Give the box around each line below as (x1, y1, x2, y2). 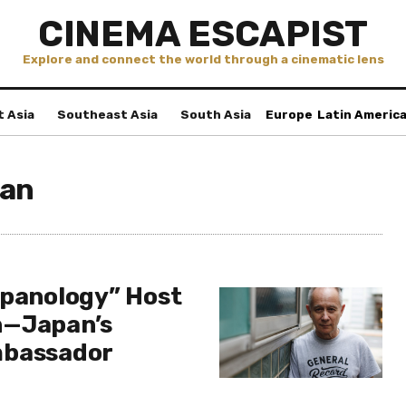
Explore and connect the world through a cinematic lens (22, 53, 384, 66)
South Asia (180, 108, 251, 121)
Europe (265, 108, 313, 121)
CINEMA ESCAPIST (37, 13, 369, 55)
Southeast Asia (57, 108, 158, 121)
